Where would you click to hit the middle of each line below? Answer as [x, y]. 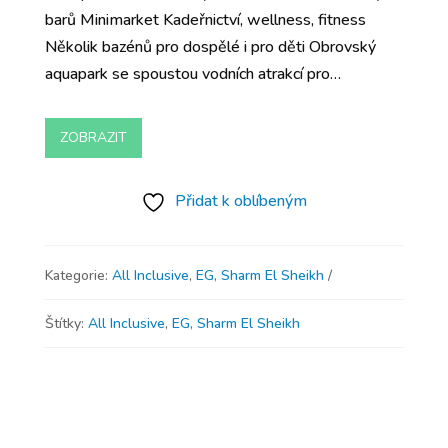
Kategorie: [78, 275]
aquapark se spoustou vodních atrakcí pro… [192, 73]
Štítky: [66, 323]
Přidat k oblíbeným [240, 200]
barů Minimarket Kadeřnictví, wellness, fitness [205, 19]
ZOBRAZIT [93, 138]
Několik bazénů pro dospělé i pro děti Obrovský [210, 46]
